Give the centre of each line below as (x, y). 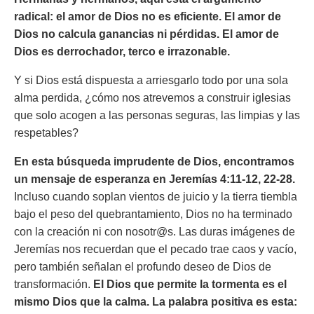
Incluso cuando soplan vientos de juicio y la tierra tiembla (156, 197)
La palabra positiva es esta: (225, 302)
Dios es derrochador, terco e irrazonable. (122, 52)
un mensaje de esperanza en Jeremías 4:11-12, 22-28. (155, 179)
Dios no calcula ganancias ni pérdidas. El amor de (146, 34)
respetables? (46, 133)
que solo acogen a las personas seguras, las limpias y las (157, 115)
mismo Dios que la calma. (82, 302)
